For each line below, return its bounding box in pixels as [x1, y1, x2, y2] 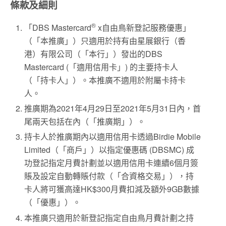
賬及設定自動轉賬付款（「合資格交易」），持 [24, 170, 194, 182]
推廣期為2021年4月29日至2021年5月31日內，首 [24, 102, 201, 115]
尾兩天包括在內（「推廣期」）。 [24, 116, 146, 128]
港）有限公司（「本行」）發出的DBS [24, 48, 163, 60]
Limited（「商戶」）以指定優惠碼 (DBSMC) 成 [24, 144, 195, 156]
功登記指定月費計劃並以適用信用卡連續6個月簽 [24, 157, 199, 169]
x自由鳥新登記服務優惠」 [96, 22, 191, 34]
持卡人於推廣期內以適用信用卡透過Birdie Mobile [24, 131, 201, 143]
